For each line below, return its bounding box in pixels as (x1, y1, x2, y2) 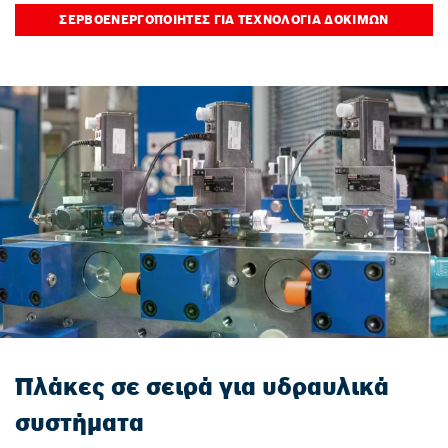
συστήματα (15, 407, 144, 438)
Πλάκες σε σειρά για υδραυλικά (15, 371, 389, 402)
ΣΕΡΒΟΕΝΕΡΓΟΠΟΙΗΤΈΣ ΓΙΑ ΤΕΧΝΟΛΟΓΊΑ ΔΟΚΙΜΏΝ (59, 12, 389, 27)
